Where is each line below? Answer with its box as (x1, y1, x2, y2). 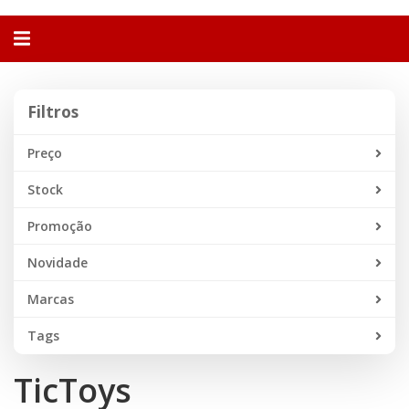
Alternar (13, 25, 85, 50)
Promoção (27, 216, 92, 235)
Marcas (27, 289, 74, 308)
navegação (13, 43, 104, 68)
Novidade (27, 253, 88, 271)
